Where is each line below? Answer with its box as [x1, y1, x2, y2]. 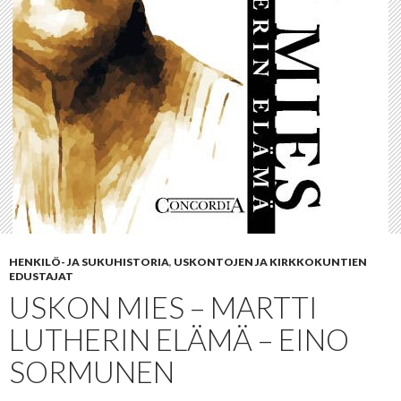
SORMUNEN [9, 354, 175, 390]
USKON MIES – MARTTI [9, 289, 318, 326]
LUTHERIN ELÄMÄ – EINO [9, 321, 349, 358]
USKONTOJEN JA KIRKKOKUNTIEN [174, 255, 367, 269]
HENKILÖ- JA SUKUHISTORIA [9, 255, 169, 269]
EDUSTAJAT [9, 269, 73, 284]
